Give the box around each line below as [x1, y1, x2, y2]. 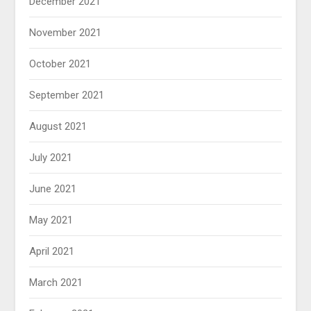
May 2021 [29, 214, 74, 227]
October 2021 [29, 58, 92, 71]
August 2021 [29, 120, 87, 133]
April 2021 [29, 245, 75, 258]
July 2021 [29, 151, 73, 165]
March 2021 [29, 276, 83, 289]
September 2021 [29, 89, 105, 102]
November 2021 [29, 26, 102, 40]
